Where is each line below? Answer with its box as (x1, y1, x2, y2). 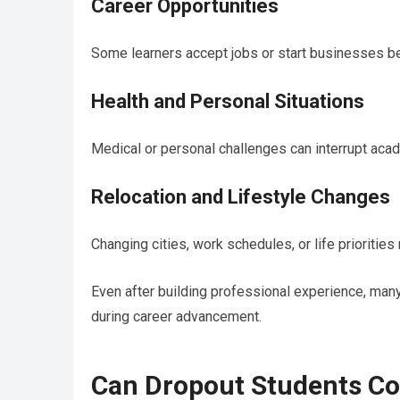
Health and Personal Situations (91, 90, 364, 113)
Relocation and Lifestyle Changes (91, 186, 390, 209)
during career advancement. (91, 308, 262, 326)
